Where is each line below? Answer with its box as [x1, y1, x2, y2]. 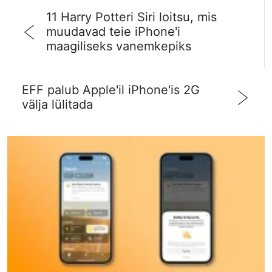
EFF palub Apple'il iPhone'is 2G [22, 83, 200, 98]
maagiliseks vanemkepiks [46, 39, 191, 54]
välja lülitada [22, 97, 93, 112]
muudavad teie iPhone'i [46, 24, 180, 39]
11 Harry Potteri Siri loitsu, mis [46, 10, 217, 25]
